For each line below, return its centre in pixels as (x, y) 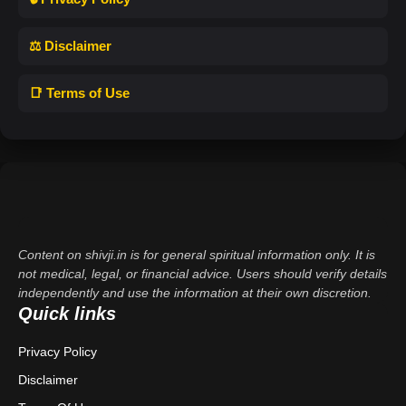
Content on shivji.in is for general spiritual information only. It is (197, 254)
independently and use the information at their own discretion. (195, 292)
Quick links (67, 313)
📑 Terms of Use (79, 92)
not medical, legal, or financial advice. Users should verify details (203, 273)
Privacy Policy (58, 351)
